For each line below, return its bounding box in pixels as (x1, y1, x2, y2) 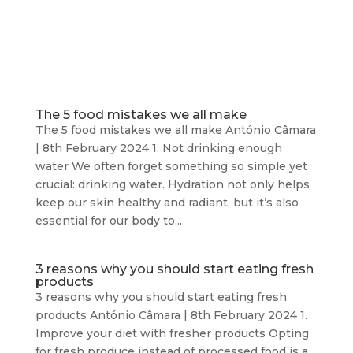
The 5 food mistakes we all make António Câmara (35, 123, 316, 137)
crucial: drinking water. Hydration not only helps (35, 177, 310, 191)
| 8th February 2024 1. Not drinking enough (35, 141, 282, 155)
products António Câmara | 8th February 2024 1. (35, 308, 307, 322)
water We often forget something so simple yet (35, 159, 307, 173)
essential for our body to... (35, 214, 182, 228)
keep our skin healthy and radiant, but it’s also (35, 195, 299, 210)
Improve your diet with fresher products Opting (35, 326, 309, 340)
